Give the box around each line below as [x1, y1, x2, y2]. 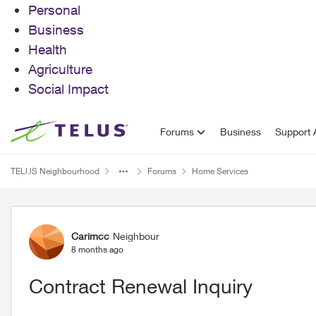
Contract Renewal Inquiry [29, 274, 253, 298]
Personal [28, 2, 80, 18]
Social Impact [28, 81, 109, 97]
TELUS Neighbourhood [11, 166, 99, 176]
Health [28, 42, 67, 57]
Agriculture [28, 61, 92, 77]
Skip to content [25, 125, 92, 137]
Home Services [192, 166, 248, 176]
